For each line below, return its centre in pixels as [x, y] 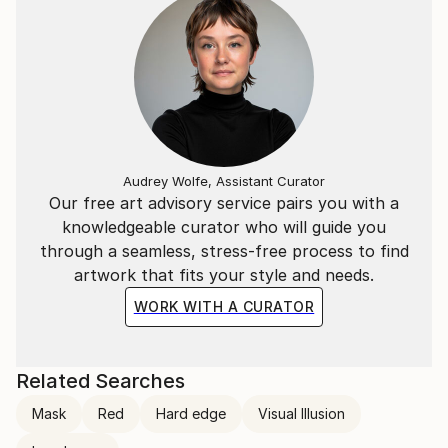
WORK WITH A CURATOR [224, 306]
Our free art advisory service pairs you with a [224, 203]
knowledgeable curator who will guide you [224, 227]
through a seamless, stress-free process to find [224, 251]
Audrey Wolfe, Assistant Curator [224, 181]
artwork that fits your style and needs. [224, 275]
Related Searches [100, 381]
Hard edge [191, 413]
